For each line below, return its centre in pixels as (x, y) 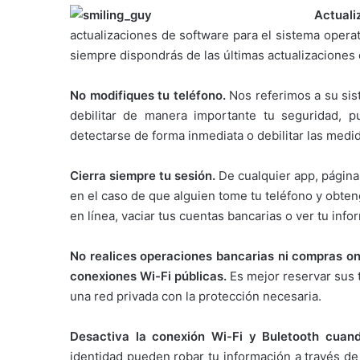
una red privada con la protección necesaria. (196, 297)
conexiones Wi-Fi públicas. (148, 276)
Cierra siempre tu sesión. (143, 176)
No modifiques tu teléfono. (149, 96)
